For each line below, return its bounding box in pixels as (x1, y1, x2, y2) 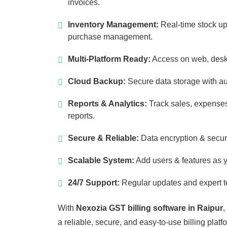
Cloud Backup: (68, 77, 126, 86)
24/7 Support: (68, 178, 120, 187)
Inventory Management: (68, 20, 159, 29)
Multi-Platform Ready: (68, 55, 150, 64)
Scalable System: (68, 156, 134, 165)
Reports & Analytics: (68, 99, 147, 108)
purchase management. (68, 32, 153, 42)
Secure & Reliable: (68, 134, 139, 143)
